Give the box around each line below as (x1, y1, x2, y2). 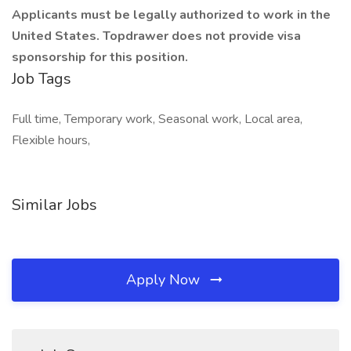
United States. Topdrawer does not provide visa (12, 27, 301, 45)
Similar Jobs (12, 194, 97, 215)
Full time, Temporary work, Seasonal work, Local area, (12, 110, 302, 128)
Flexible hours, (12, 132, 90, 149)
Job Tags (12, 68, 71, 89)
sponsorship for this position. (12, 49, 188, 66)
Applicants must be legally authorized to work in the (12, 6, 331, 24)
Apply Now (126, 270, 204, 289)
